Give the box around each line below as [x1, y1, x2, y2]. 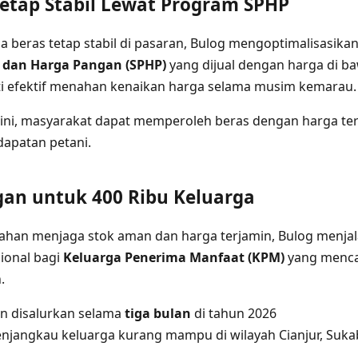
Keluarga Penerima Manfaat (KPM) [63, 248, 284, 266]
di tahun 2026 [191, 304, 276, 322]
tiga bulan [125, 304, 191, 322]
